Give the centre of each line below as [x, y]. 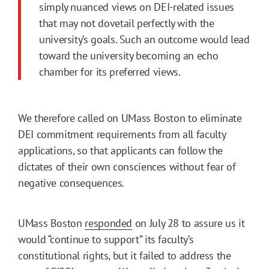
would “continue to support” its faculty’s [106, 239]
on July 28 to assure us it [189, 223]
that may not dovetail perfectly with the [127, 23]
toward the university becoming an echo [129, 55]
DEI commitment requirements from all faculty [122, 134]
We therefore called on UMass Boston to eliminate [130, 118]
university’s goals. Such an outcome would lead [144, 39]
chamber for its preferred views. [110, 71]
